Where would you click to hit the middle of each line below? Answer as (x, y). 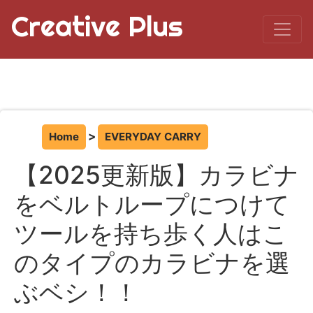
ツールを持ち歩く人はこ (151, 234)
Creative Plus (97, 26)
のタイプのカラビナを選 (152, 263)
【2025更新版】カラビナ (156, 175)
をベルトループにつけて (152, 204)
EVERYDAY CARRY (153, 137)
